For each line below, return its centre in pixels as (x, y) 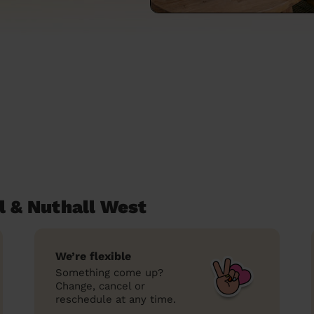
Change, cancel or (100, 286)
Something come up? (109, 273)
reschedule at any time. (116, 299)
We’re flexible (93, 256)
